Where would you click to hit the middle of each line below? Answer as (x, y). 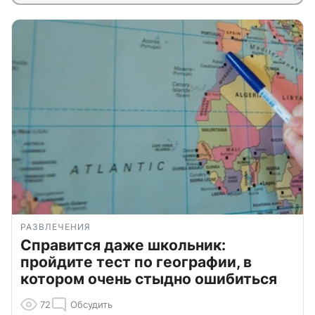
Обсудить (91, 305)
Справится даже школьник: (123, 245)
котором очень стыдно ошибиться (149, 279)
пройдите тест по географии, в (136, 262)
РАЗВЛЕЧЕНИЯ (56, 227)
